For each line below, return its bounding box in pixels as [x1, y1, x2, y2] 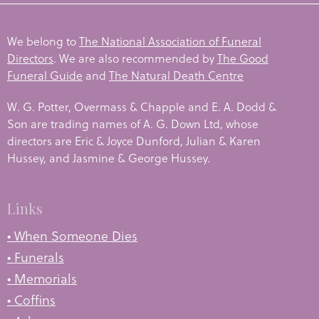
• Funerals [7, 247, 64, 267]
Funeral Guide [7, 67, 83, 84]
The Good [217, 50, 268, 67]
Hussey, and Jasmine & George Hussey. [7, 150, 210, 167]
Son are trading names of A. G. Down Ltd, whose [7, 115, 258, 132]
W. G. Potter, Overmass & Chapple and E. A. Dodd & [7, 98, 276, 115]
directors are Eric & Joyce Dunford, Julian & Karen [7, 132, 261, 150]
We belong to [7, 33, 79, 50]
